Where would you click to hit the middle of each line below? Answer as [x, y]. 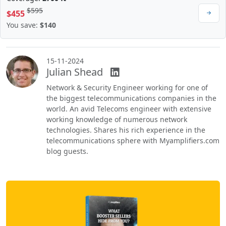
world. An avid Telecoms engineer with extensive [129, 109]
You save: [23, 25]
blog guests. [67, 151]
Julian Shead [75, 72]
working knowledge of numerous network [117, 120]
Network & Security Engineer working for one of [127, 88]
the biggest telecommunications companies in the [131, 98]
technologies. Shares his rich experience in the [126, 130]
